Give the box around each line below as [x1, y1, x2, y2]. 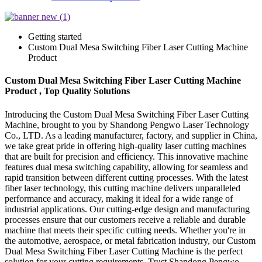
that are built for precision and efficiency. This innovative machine [5, 151, 248, 161]
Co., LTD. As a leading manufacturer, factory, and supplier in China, [5, 130, 257, 140]
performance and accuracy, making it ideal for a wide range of [5, 193, 233, 204]
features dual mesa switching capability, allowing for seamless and [5, 161, 248, 172]
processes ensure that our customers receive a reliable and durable [5, 214, 246, 225]
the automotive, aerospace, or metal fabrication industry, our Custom [5, 235, 256, 246]
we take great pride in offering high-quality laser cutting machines [5, 140, 246, 151]
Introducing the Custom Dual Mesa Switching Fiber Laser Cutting [5, 109, 249, 119]
